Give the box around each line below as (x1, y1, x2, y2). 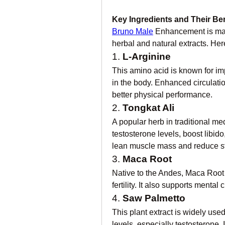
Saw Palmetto (123, 193, 185, 203)
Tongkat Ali (123, 102, 174, 113)
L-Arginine (123, 51, 171, 62)
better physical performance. (112, 90, 212, 99)
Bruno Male (112, 27, 153, 36)
